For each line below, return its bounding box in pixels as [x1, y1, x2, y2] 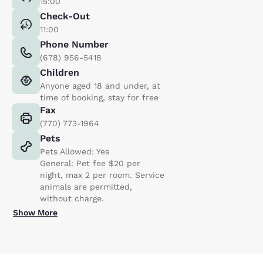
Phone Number [40, 38, 109, 50]
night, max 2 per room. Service [40, 170, 164, 180]
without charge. [40, 193, 104, 203]
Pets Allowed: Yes [40, 146, 109, 156]
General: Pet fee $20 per [40, 158, 140, 168]
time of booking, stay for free [40, 92, 159, 102]
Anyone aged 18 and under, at [40, 80, 160, 90]
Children [40, 66, 79, 78]
